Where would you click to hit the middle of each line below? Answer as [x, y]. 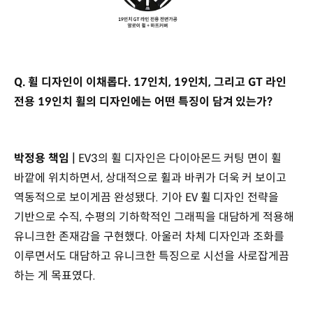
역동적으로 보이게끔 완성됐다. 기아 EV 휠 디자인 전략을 [147, 198]
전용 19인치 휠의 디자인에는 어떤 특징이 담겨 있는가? [144, 101]
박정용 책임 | [46, 159]
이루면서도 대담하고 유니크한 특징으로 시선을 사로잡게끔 [152, 256]
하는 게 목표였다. [56, 276]
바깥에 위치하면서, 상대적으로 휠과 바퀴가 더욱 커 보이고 [151, 178]
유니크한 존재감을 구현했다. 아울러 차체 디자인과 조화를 [150, 237]
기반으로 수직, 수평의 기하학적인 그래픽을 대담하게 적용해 [154, 217]
